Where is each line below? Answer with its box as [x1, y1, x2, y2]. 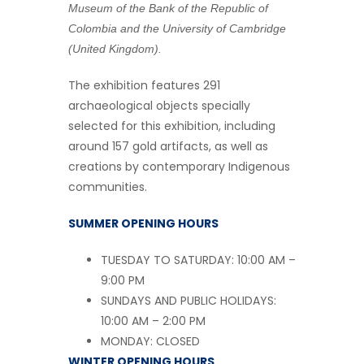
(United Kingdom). [68, 42, 162, 56]
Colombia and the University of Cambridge [68, 22, 286, 36]
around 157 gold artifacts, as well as [68, 138, 268, 155]
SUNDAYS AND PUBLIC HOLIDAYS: [101, 292, 276, 310]
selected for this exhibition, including [68, 118, 275, 135]
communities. [68, 179, 147, 196]
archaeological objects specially [68, 97, 250, 115]
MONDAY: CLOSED [101, 333, 200, 350]
